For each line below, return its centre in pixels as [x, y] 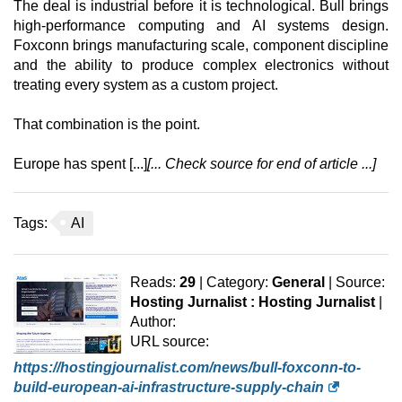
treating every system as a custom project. [146, 85]
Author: [153, 322]
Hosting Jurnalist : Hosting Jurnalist [253, 302]
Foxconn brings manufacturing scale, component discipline [201, 46]
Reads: [155, 283]
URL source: [170, 342]
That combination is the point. [107, 125]
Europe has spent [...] [80, 164]
